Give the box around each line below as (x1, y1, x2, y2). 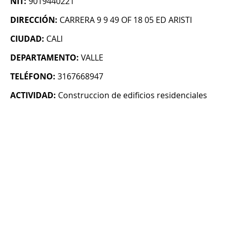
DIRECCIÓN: (10, 14, 58, 26)
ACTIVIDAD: (10, 90, 56, 101)
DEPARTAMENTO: (10, 52, 79, 64)
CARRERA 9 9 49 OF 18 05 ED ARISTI (60, 14, 192, 26)
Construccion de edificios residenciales (58, 90, 207, 101)
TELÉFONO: (10, 71, 55, 82)
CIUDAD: (10, 33, 44, 45)
